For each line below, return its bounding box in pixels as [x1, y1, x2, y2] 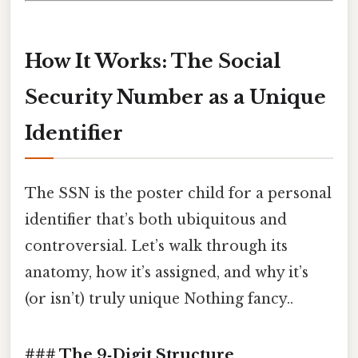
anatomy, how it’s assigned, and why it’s [25, 263, 308, 281]
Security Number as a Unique [25, 86, 326, 109]
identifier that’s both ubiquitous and [25, 210, 287, 229]
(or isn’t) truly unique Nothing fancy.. [25, 289, 293, 308]
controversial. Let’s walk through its [25, 237, 288, 255]
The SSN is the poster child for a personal [25, 184, 332, 202]
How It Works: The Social [25, 50, 280, 74]
